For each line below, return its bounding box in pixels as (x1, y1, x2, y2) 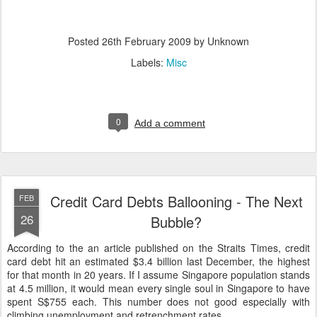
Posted (68, 34, 102, 48)
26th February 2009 (102, 34, 191, 48)
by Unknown (191, 34, 249, 48)
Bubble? (151, 212, 202, 232)
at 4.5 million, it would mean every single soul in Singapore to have (7, 281, 310, 295)
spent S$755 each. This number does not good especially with (7, 294, 310, 309)
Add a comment (134, 117, 205, 129)
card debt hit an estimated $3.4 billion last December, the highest (7, 254, 310, 268)
